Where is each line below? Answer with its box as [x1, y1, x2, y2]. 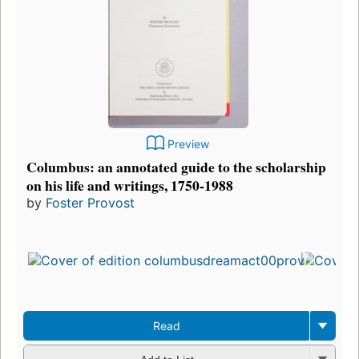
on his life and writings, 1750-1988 [26, 174, 233, 196]
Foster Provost [46, 194, 135, 211]
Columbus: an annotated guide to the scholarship [26, 155, 326, 177]
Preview [167, 136, 209, 151]
